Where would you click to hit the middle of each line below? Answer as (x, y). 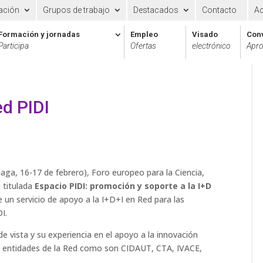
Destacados (156, 10)
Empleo (144, 34)
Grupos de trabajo (77, 10)
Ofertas (143, 46)
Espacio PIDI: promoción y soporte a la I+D (123, 186)
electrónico (211, 46)
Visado (205, 34)
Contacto (220, 10)
